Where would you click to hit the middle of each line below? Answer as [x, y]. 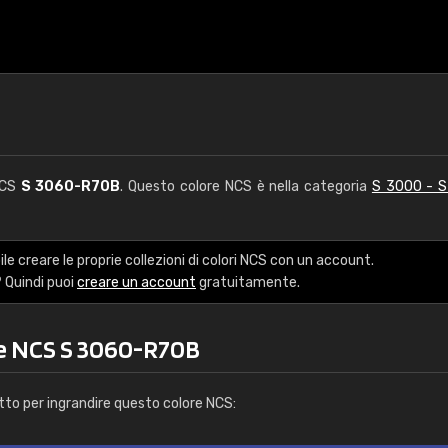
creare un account [136, 282]
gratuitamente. [248, 282]
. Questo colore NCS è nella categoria [246, 186]
